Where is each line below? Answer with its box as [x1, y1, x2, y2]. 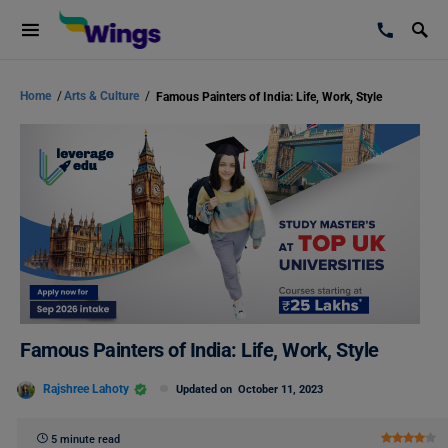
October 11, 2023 [238, 383, 323, 396]
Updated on [176, 383, 238, 396]
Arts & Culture [64, 89, 142, 103]
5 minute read [51, 433, 120, 446]
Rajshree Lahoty [43, 381, 129, 396]
